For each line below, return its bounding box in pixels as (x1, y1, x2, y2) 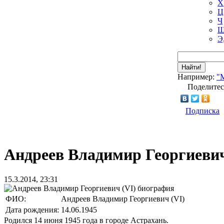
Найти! (181, 63, 201, 71)
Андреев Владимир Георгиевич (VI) (61, 194, 184, 203)
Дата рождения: (5, 205, 59, 214)
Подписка (185, 106, 219, 115)
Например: (177, 72, 216, 81)
